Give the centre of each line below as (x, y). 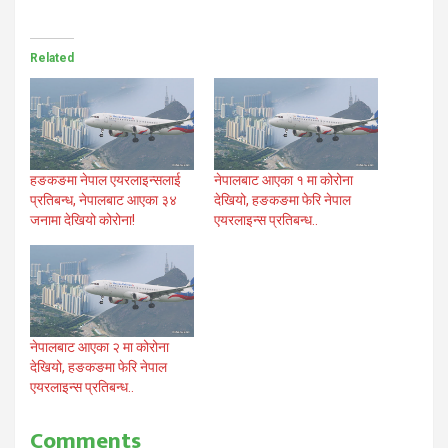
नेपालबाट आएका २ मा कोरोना (99, 347)
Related (52, 57)
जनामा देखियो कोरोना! (82, 220)
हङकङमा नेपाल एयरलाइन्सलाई (105, 180)
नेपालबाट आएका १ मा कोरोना (283, 180)
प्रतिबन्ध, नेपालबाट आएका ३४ (103, 200)
